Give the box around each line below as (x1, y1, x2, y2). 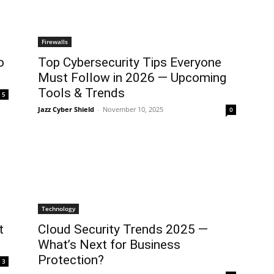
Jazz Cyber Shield (38, 105, 94, 114)
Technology (42, 204, 75, 213)
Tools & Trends (38, 86, 125, 100)
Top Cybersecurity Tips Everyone (38, 55, 221, 70)
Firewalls (42, 37, 68, 46)
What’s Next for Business (38, 237, 180, 252)
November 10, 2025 (103, 105, 163, 114)
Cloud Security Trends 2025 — (38, 222, 208, 237)
